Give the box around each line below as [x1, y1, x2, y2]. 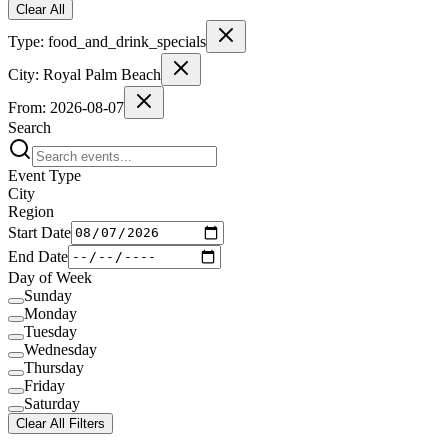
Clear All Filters [16, 415, 105, 431]
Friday [24, 376, 65, 394]
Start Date [8, 223, 71, 241]
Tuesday [24, 322, 77, 340]
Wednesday [24, 340, 97, 358]
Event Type [8, 166, 81, 184]
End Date [8, 247, 68, 265]
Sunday [24, 286, 72, 304]
